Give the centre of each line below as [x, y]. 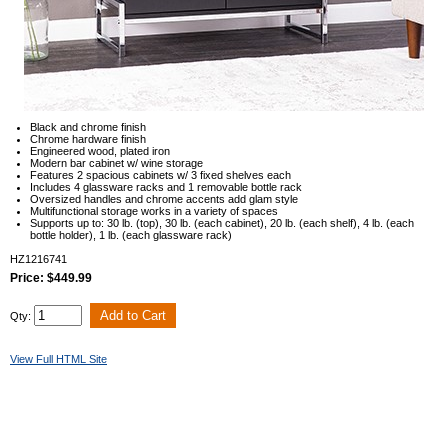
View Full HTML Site [58, 359]
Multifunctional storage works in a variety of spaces [154, 211]
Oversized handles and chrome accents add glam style [164, 199]
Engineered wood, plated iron [100, 151]
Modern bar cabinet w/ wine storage [116, 163]
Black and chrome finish [88, 127]
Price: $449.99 [51, 278]
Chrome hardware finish [88, 139]
